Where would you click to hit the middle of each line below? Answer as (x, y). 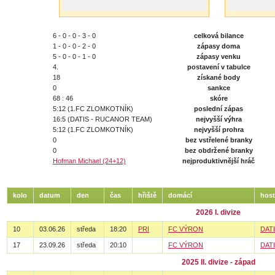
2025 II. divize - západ (218, 262)
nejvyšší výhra (219, 119)
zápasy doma (219, 46)
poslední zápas (219, 109)
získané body (219, 77)
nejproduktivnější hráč (219, 161)
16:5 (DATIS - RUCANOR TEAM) (103, 119)
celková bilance (219, 36)
